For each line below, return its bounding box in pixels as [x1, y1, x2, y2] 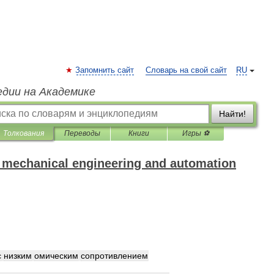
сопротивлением [81, 251, 148, 261]
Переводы [64, 129, 100, 138]
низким [4, 251, 32, 261]
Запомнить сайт [75, 66, 134, 75]
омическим [34, 251, 78, 261]
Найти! [219, 109, 246, 119]
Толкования [3, 129, 44, 138]
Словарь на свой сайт [146, 66, 227, 75]
